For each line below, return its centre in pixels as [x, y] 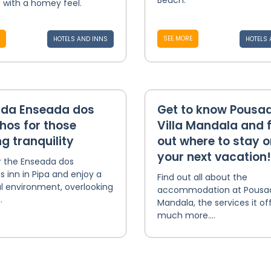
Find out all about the [202, 177]
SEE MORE [178, 38]
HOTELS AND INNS [80, 39]
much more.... [186, 215]
